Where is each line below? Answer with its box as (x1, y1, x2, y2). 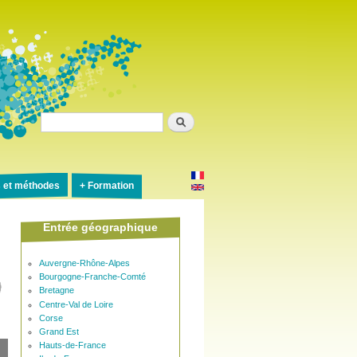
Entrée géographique (43, 220, 158, 233)
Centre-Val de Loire (38, 299, 113, 309)
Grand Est (38, 326, 79, 336)
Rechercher (41, 111, 96, 127)
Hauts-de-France (38, 340, 106, 351)
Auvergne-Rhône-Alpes (38, 258, 130, 269)
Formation (87, 180, 134, 192)
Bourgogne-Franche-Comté (38, 272, 146, 282)
